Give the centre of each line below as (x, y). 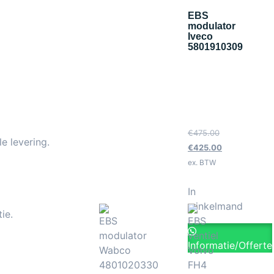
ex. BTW (202, 163)
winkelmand (215, 206)
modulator (212, 26)
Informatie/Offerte (230, 245)
